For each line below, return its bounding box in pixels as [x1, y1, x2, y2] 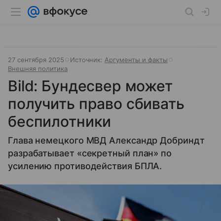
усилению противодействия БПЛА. [8, 161, 162, 171]
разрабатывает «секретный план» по [8, 148, 172, 158]
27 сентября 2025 [8, 56, 64, 64]
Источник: [70, 56, 105, 64]
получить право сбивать [8, 95, 184, 112]
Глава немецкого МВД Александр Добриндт [8, 135, 205, 146]
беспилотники [8, 112, 111, 130]
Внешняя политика [8, 65, 68, 73]
